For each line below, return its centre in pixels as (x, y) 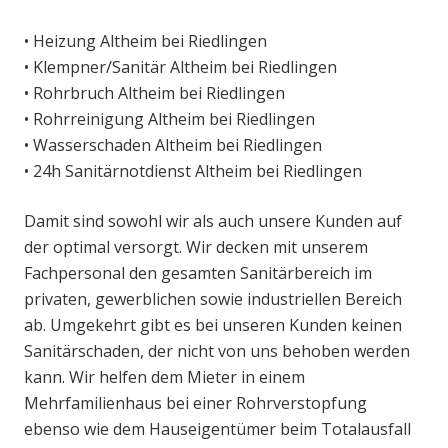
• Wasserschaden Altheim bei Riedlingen (173, 145)
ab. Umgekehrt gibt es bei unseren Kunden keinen (213, 325)
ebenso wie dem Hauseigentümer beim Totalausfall (217, 429)
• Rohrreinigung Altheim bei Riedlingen (169, 119)
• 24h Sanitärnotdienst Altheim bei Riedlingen (193, 171)
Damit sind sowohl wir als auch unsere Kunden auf (213, 221)
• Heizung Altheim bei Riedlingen (145, 41)
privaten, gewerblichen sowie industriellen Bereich (213, 299)
